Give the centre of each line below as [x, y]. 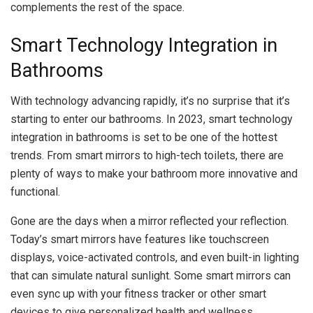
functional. [35, 192]
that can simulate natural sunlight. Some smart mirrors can [151, 276]
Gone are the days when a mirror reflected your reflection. [150, 221]
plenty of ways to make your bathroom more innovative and [154, 174]
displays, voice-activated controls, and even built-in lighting [155, 258]
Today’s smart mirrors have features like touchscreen [140, 240]
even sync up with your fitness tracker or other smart [138, 294]
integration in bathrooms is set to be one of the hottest [144, 138]
